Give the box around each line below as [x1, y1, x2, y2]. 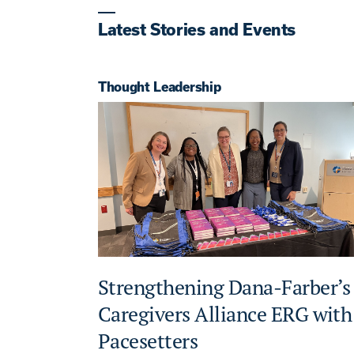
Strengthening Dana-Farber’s [98, 274, 351, 301]
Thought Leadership [98, 79, 221, 94]
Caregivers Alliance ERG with [98, 301, 352, 328]
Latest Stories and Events [98, 20, 296, 39]
